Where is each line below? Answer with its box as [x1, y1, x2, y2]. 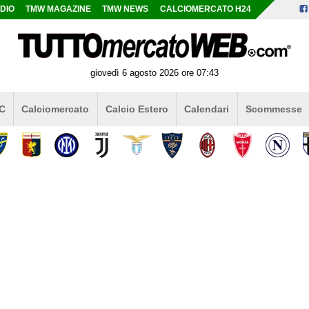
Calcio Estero [105, 103, 168, 114]
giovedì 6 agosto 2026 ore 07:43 [90, 67, 219, 78]
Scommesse [245, 103, 302, 114]
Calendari [184, 103, 230, 114]
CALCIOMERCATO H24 [159, 5, 251, 13]
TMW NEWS [102, 5, 149, 13]
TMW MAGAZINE [26, 5, 92, 13]
